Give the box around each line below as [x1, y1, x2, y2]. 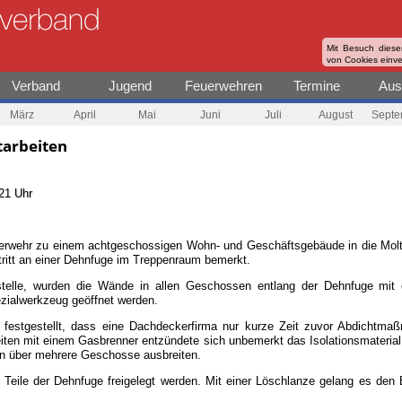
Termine [293, 78, 341, 93]
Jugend [108, 78, 152, 93]
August [319, 108, 353, 121]
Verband [12, 78, 61, 93]
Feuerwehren [184, 78, 262, 93]
